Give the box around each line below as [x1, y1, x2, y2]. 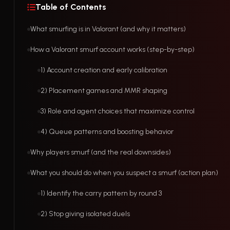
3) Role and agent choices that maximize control [41, 107, 195, 116]
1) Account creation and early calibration [41, 66, 167, 74]
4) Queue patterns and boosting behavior [41, 127, 174, 136]
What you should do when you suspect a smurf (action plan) [30, 168, 218, 177]
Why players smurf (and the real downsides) [30, 148, 171, 157]
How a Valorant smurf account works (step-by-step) [30, 45, 195, 54]
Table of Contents [35, 2, 106, 12]
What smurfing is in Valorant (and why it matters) [30, 25, 186, 33]
